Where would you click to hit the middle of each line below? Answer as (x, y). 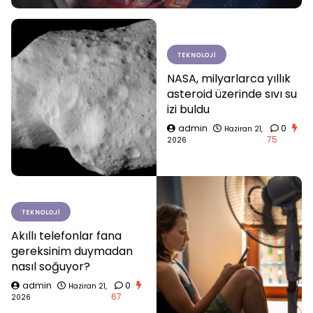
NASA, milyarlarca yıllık (229, 78)
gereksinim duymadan (72, 251)
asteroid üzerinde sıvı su (232, 94)
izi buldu (188, 109)
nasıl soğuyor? (51, 266)
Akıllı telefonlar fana (66, 235)
